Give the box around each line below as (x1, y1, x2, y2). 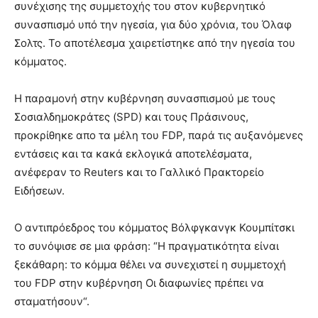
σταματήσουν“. (14, 294, 89, 308)
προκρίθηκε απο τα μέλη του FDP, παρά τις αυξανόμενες (14, 128, 303, 142)
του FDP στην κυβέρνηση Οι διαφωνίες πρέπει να (14, 275, 264, 290)
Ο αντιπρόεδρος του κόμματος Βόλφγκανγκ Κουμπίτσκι (14, 220, 295, 234)
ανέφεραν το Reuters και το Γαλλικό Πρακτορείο (14, 165, 264, 179)
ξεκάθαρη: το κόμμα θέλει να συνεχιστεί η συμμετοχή (14, 257, 286, 271)
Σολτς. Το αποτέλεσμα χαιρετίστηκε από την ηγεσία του (14, 35, 295, 50)
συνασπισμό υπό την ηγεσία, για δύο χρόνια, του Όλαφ (14, 17, 292, 31)
